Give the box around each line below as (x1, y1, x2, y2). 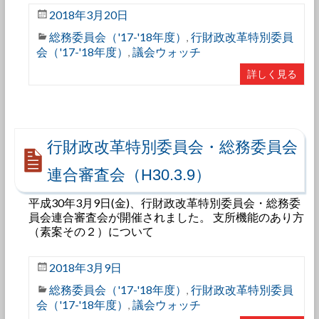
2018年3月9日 (48, 261, 122, 274)
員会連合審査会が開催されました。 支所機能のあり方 (28, 210, 304, 224)
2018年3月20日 (48, 8, 128, 21)
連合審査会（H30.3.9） (46, 166, 211, 184)
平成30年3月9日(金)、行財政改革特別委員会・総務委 (28, 196, 300, 209)
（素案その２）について (28, 224, 154, 238)
